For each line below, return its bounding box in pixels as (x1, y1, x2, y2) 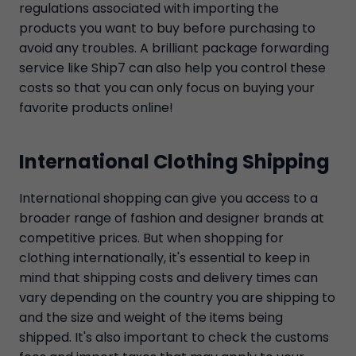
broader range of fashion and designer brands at (19, 209, 324, 227)
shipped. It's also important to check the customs (19, 328, 329, 346)
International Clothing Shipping (19, 149, 330, 175)
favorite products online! (19, 99, 173, 117)
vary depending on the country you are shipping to (19, 288, 335, 307)
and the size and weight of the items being (19, 308, 283, 327)
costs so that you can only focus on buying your (19, 79, 315, 97)
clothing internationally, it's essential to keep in (19, 249, 310, 267)
